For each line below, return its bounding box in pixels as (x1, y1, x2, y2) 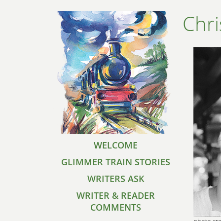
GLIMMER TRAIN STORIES (61, 156, 170, 168)
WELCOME (94, 139, 138, 151)
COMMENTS (90, 201, 141, 213)
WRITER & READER (76, 189, 155, 201)
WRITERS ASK (87, 173, 145, 184)
